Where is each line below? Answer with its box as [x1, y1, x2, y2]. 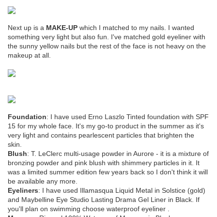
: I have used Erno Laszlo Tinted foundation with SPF [46, 113, 209, 121]
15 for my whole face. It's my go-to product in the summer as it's [8, 122, 204, 130]
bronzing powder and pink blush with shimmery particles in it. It [8, 159, 200, 167]
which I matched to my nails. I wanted [77, 24, 194, 32]
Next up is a [8, 24, 46, 32]
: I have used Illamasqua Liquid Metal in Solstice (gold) [38, 186, 205, 195]
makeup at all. [8, 51, 51, 60]
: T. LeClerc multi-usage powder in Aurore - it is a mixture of [27, 150, 209, 158]
